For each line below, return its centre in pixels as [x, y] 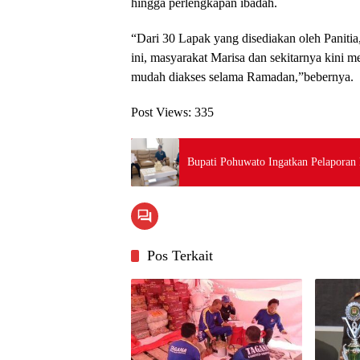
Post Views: [161, 112]
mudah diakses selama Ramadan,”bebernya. [242, 76]
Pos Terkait [180, 255]
